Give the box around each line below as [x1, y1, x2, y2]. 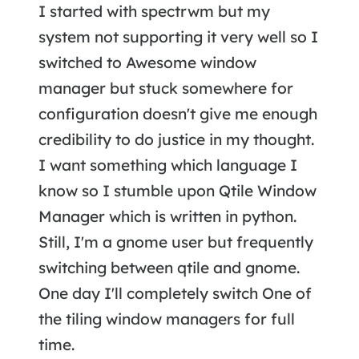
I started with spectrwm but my [38, 2, 270, 22]
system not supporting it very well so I [38, 27, 318, 47]
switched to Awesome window [38, 53, 256, 73]
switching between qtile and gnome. [38, 258, 300, 278]
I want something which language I [38, 155, 297, 175]
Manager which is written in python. [38, 207, 296, 227]
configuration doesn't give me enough [38, 104, 317, 124]
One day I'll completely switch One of [38, 284, 312, 304]
